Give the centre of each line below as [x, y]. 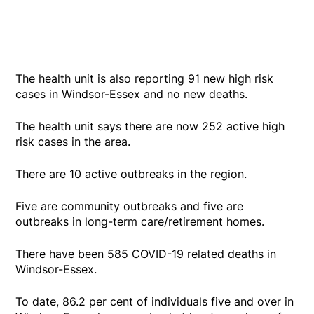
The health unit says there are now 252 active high [150, 126]
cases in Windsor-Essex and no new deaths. [132, 94]
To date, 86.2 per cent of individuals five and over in [155, 301]
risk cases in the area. [73, 141]
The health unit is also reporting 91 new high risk [145, 78]
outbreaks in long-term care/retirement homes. [140, 221]
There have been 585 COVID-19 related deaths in [146, 253]
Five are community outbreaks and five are [130, 206]
